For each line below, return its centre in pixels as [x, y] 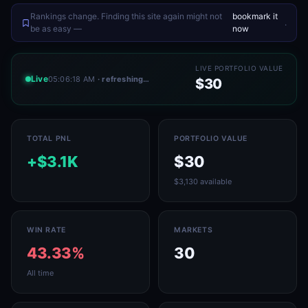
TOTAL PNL [49, 139]
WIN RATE [46, 230]
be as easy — [56, 29]
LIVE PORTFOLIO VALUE [239, 68]
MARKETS [194, 230]
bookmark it [255, 16]
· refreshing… [124, 79]
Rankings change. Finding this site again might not [126, 16]
